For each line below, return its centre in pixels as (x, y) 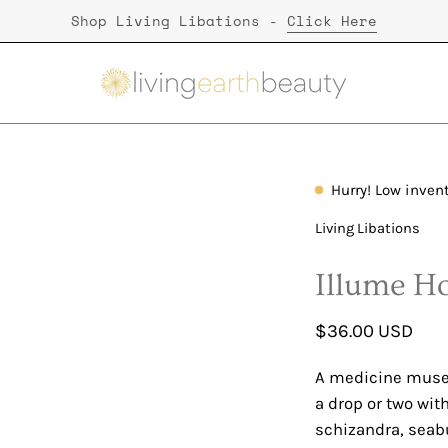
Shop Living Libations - (179, 20)
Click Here (332, 20)
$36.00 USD (364, 331)
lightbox (223, 244)
